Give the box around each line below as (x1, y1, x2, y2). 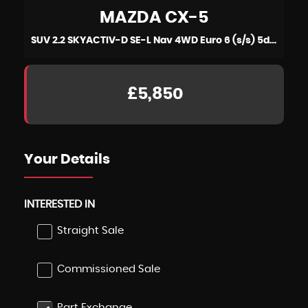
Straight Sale (57, 225, 124, 236)
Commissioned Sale (57, 264, 160, 274)
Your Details (24, 153, 110, 166)
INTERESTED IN (24, 199, 95, 210)
